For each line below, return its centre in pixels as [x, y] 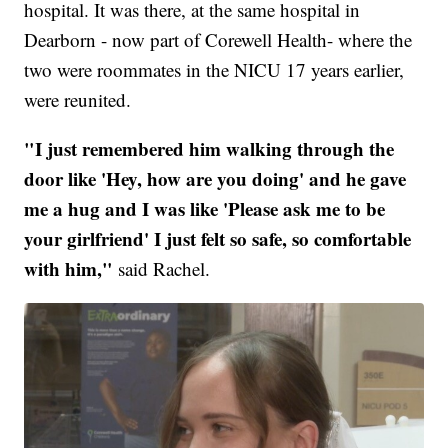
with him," [69, 269]
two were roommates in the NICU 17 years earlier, [214, 70]
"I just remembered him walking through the [209, 149]
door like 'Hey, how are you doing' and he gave [215, 179]
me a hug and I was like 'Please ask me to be [205, 209]
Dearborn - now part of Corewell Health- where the [218, 40]
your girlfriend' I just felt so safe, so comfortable [218, 239]
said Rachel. [162, 269]
